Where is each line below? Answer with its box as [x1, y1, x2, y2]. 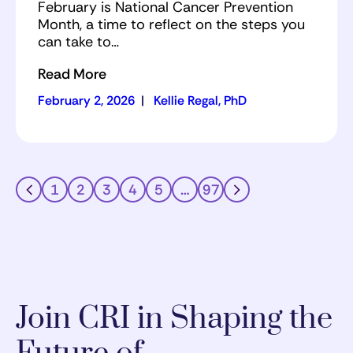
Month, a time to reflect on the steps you [38, 15, 305, 35]
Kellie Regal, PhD [154, 92, 247, 110]
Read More [38, 65, 106, 84]
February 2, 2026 [38, 92, 135, 110]
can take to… [38, 32, 119, 52]
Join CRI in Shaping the [16, 299, 333, 339]
